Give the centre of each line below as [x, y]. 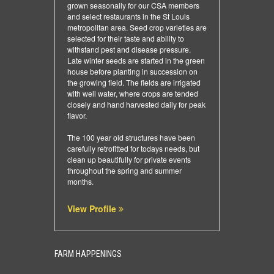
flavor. [77, 115]
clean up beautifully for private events [129, 159]
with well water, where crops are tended [133, 93]
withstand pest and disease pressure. [129, 49]
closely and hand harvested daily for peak [136, 104]
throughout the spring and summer [124, 170]
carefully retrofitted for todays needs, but [133, 148]
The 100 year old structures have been [131, 137]
